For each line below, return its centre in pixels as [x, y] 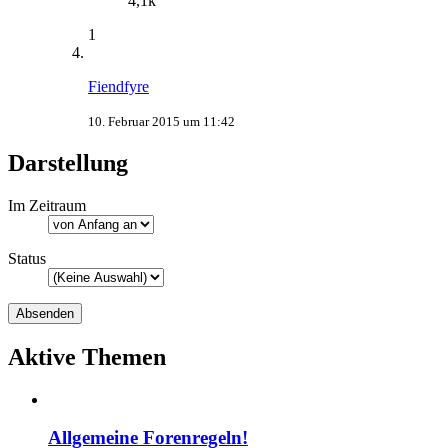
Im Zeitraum [47, 205]
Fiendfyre [118, 86]
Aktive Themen [87, 356]
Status [27, 258]
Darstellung [68, 162]
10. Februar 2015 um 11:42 [161, 121]
